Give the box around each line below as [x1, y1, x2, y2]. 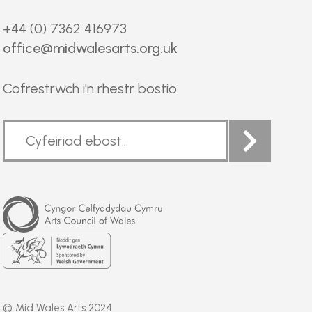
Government [2, 239, 42, 248]
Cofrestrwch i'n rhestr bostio [3, 80, 178, 97]
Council [2, 203, 23, 212]
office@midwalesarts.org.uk [3, 40, 178, 56]
